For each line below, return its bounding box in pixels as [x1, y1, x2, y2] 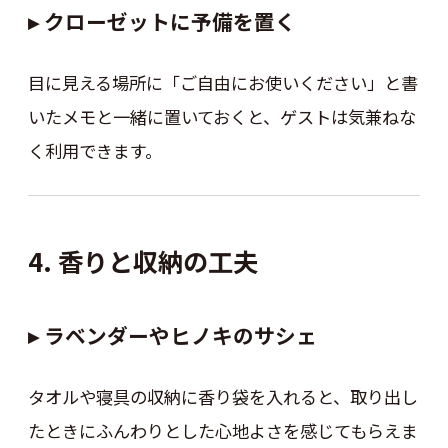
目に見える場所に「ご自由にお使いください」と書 [27, 69, 418, 95]
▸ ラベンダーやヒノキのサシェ [27, 319, 317, 350]
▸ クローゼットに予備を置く [27, 6, 296, 37]
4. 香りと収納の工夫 [27, 243, 258, 280]
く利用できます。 [27, 137, 162, 163]
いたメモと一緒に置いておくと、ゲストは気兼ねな [27, 103, 416, 129]
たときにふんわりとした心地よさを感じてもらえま [27, 417, 418, 443]
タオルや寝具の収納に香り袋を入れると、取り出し [27, 383, 418, 409]
